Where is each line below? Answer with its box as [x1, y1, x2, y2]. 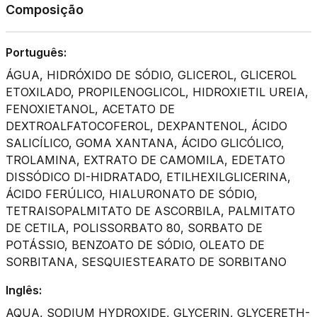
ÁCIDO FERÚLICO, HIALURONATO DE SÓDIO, [6, 187, 258, 201]
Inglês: [6, 283, 42, 297]
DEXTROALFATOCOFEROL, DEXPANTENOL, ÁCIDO [6, 119, 287, 133]
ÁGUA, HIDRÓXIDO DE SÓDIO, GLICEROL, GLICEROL [6, 68, 296, 82]
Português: [6, 45, 67, 59]
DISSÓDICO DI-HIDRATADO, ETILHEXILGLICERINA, [6, 170, 291, 184]
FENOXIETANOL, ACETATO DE [6, 102, 175, 116]
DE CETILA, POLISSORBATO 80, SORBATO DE [6, 221, 263, 235]
